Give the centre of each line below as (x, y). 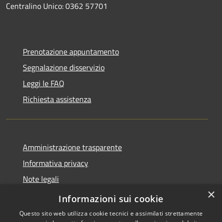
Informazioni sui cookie (111, 199)
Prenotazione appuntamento (71, 51)
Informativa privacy (55, 163)
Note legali (41, 179)
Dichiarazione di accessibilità (71, 194)
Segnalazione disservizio (64, 67)
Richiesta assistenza (57, 99)
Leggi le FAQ (44, 83)
